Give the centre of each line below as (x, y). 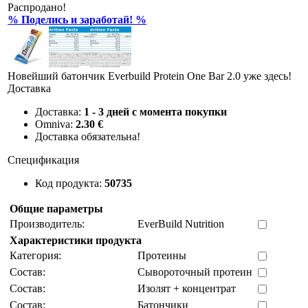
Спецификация (43, 160)
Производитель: (47, 224)
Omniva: (55, 124)
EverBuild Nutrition (181, 224)
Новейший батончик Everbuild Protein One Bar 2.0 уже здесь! (150, 76)
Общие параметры (56, 209)
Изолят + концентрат (187, 289)
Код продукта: (70, 184)
